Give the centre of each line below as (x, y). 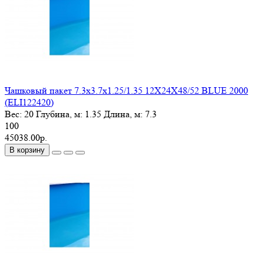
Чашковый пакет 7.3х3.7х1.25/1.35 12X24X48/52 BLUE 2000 (126, 91)
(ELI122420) (29, 103)
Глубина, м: (59, 114)
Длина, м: (123, 114)
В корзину (27, 150)
